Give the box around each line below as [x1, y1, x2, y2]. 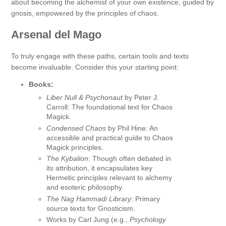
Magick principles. [46, 143, 103, 151]
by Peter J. [123, 93, 159, 102]
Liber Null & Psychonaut [46, 93, 123, 102]
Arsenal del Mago [11, 28, 101, 41]
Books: [29, 80, 53, 89]
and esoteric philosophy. [46, 183, 124, 192]
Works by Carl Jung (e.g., [46, 215, 130, 224]
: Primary [131, 194, 160, 203]
